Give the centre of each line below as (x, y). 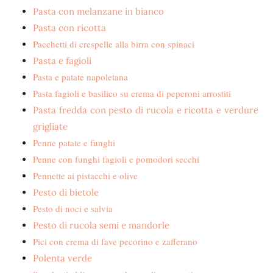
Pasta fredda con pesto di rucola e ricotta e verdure (146, 110)
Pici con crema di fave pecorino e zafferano (115, 241)
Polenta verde (62, 258)
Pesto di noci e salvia (73, 208)
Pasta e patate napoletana (80, 77)
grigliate (50, 126)
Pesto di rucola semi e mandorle (101, 225)
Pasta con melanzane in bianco (98, 11)
